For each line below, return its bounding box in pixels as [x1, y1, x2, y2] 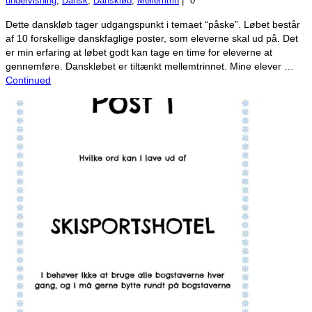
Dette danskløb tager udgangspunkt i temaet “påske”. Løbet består [6, 18, 300, 30]
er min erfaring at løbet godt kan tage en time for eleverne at [6, 46, 272, 58]
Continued [6, 74, 51, 86]
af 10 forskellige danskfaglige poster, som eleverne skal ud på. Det [6, 32, 298, 44]
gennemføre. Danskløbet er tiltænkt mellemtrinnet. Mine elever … [6, 60, 294, 72]
